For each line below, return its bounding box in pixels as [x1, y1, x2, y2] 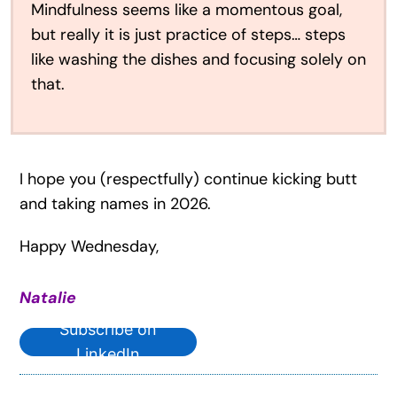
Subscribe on [58, 319, 157, 339]
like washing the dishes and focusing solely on [30, 48, 366, 70]
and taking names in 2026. [19, 192, 211, 214]
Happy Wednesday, [19, 235, 159, 257]
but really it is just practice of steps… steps [30, 23, 346, 45]
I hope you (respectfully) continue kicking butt [19, 167, 357, 190]
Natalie [19, 286, 76, 308]
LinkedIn [75, 344, 140, 363]
